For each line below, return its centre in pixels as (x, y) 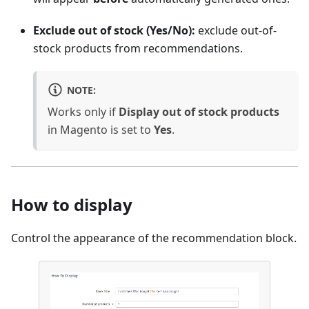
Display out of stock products (199, 111)
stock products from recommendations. (138, 48)
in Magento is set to (101, 129)
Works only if (83, 111)
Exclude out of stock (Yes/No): (114, 30)
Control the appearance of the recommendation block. (154, 238)
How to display (72, 204)
